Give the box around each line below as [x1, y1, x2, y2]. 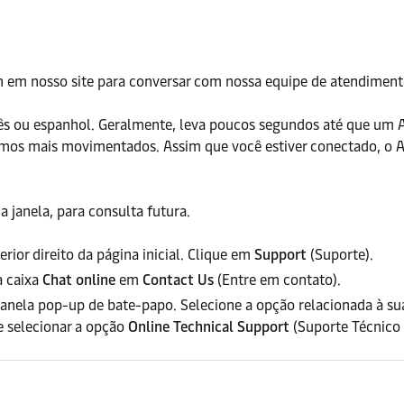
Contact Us [142, 271, 214, 289]
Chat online [42, 271, 115, 289]
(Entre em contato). [214, 271, 341, 289]
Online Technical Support [128, 318, 289, 335]
